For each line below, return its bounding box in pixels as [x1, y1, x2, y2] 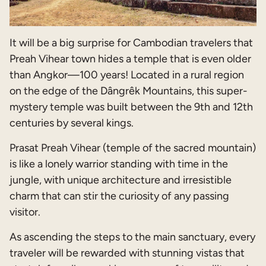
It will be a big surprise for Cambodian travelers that [9, 36, 253, 50]
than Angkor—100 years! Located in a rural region [9, 68, 244, 82]
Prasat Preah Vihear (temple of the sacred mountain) [9, 141, 256, 155]
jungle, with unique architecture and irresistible [9, 173, 232, 187]
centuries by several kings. [9, 116, 134, 130]
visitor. [9, 205, 40, 219]
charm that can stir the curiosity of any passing [9, 189, 229, 203]
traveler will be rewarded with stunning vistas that [9, 246, 245, 260]
